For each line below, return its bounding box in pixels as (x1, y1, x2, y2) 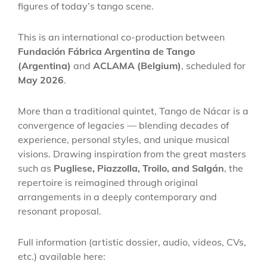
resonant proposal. (18, 204, 101, 217)
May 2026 (18, 73, 64, 86)
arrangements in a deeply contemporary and (18, 190, 217, 203)
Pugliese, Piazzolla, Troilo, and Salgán (54, 162, 224, 174)
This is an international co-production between (18, 30, 225, 43)
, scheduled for (181, 59, 246, 72)
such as (18, 162, 54, 174)
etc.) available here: (18, 250, 105, 262)
